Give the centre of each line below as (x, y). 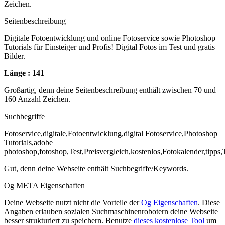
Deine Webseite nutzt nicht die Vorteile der (73, 202)
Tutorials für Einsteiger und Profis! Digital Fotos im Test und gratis (109, 47)
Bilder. (15, 56)
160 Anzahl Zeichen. (37, 99)
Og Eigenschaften (170, 202)
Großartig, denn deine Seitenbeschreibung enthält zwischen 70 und (110, 90)
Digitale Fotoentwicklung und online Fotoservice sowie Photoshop (110, 38)
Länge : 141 (24, 73)
